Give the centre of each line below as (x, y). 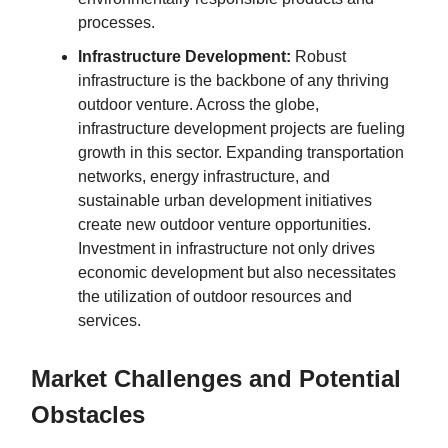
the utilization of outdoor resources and (215, 296)
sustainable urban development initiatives (225, 200)
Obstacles (88, 414)
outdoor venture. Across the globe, (198, 104)
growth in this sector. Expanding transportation (241, 152)
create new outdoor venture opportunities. (224, 224)
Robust (318, 56)
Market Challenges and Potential (216, 378)
